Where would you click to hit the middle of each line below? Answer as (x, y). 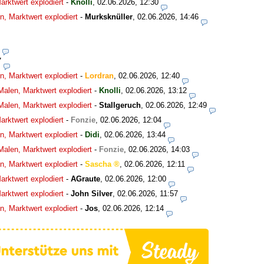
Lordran (99, 75)
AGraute (85, 179)
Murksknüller (109, 16)
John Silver (92, 193)
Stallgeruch (120, 105)
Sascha (98, 164)
